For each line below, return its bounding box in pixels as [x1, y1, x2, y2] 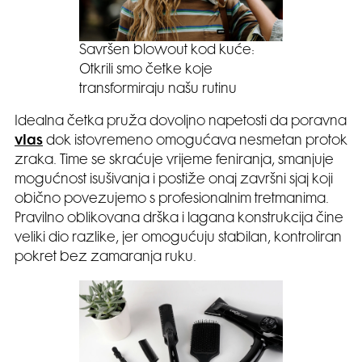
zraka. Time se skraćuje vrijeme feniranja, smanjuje [15, 154, 334, 167]
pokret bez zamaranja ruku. [15, 250, 196, 264]
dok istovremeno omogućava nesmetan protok [43, 134, 347, 148]
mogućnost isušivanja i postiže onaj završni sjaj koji [15, 173, 333, 187]
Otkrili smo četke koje [79, 63, 213, 77]
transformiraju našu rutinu [79, 82, 237, 96]
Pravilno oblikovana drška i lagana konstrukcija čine [15, 212, 343, 225]
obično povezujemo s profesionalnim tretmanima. [15, 192, 329, 206]
